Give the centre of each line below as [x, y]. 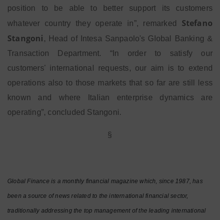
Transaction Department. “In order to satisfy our [110, 53]
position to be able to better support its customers [110, 8]
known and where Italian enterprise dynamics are [110, 97]
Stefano [197, 23]
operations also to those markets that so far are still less [110, 83]
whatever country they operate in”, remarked [95, 23]
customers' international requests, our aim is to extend [110, 68]
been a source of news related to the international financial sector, [98, 196]
